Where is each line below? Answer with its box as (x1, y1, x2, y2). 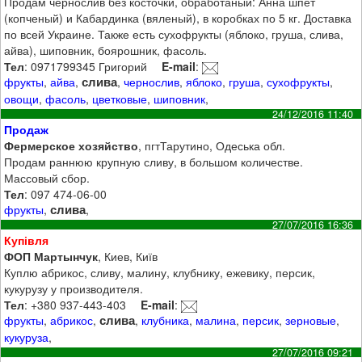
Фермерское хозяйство (4, 137, 139, 154)
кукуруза (4, 329, 49, 346)
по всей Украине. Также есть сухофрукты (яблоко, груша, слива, (4, 26, 344, 43)
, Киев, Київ (98, 248, 158, 265)
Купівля (4, 232, 49, 249)
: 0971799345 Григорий (24, 58, 148, 75)
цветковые (92, 90, 148, 107)
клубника (141, 312, 190, 329)
